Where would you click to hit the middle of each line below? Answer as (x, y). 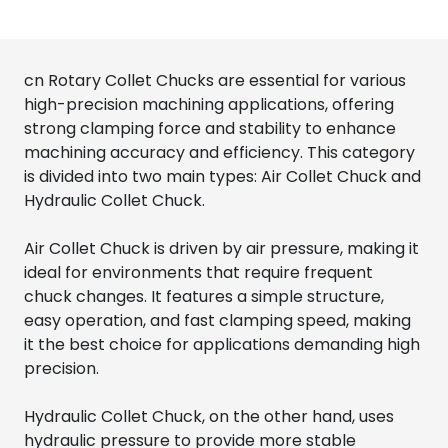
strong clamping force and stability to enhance (210, 129)
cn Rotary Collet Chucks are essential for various (215, 81)
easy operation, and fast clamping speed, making (217, 321)
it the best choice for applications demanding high (222, 345)
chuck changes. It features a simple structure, (204, 297)
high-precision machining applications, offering (209, 105)
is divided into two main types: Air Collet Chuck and (222, 177)
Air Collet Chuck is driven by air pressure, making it (221, 249)
